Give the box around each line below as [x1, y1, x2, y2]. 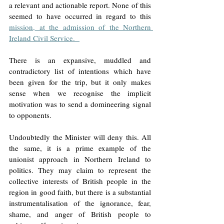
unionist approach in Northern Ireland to [9, 153, 151, 164]
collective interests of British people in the [9, 175, 151, 186]
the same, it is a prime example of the [9, 142, 151, 153]
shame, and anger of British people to [9, 208, 151, 219]
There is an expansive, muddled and [9, 54, 151, 65]
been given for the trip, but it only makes [9, 76, 151, 87]
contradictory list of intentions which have [9, 65, 151, 76]
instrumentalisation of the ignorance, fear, [9, 197, 151, 208]
